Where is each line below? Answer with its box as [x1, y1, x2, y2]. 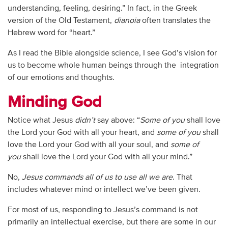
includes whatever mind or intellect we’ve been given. [7, 186, 201, 194]
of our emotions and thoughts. [7, 74, 115, 82]
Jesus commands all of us [21, 174, 112, 182]
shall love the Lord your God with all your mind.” [20, 153, 192, 162]
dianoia [113, 17, 140, 25]
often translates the [139, 17, 211, 25]
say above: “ [95, 117, 140, 125]
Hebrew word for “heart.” [7, 29, 95, 38]
